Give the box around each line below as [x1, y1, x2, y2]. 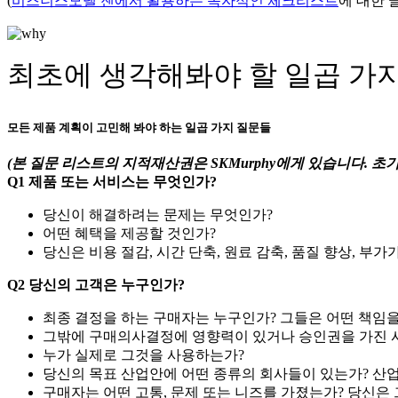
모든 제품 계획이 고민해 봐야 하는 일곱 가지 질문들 [7, 121, 271, 135]
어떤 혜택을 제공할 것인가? [43, 226, 216, 242]
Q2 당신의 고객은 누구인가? [7, 277, 185, 293]
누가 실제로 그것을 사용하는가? [43, 347, 244, 363]
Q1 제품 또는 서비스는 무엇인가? [7, 174, 217, 190]
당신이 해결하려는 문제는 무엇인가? [43, 207, 273, 223]
